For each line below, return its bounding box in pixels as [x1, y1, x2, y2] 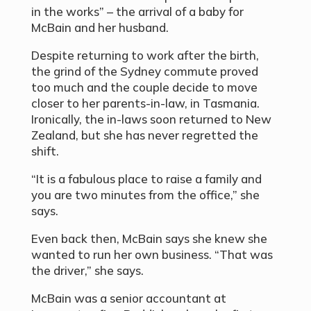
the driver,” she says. [31, 262, 144, 278]
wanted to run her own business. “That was [31, 246, 273, 262]
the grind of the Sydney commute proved [31, 63, 258, 78]
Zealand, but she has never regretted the [31, 127, 258, 142]
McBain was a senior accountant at [31, 290, 226, 305]
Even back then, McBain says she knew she [31, 230, 267, 246]
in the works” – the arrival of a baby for [31, 3, 244, 19]
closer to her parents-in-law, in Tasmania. [31, 95, 260, 110]
